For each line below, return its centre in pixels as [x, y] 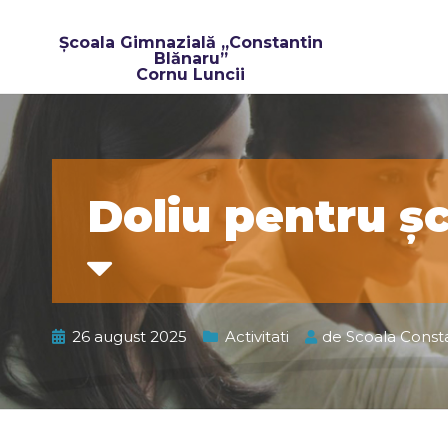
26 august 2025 [129, 336]
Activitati [257, 336]
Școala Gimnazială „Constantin [190, 42]
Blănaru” [190, 58]
